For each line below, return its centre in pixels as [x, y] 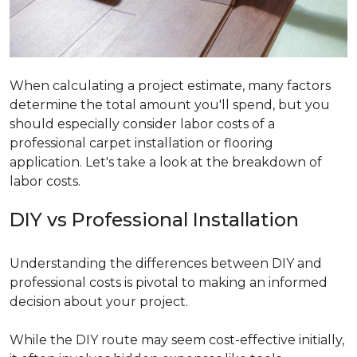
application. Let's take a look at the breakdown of [166, 163]
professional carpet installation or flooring [141, 143]
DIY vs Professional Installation [154, 220]
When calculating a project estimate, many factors [170, 86]
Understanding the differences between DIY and [166, 264]
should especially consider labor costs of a [142, 124]
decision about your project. [100, 302]
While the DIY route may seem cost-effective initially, [177, 340]
